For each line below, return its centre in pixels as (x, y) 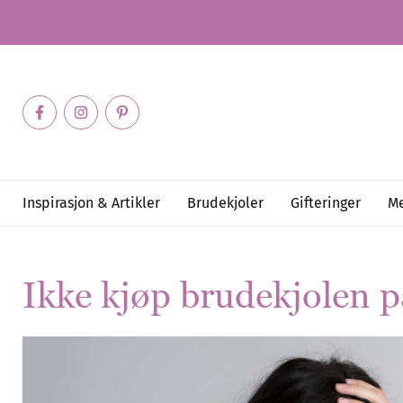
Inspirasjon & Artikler (91, 203)
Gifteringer (326, 203)
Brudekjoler (225, 203)
